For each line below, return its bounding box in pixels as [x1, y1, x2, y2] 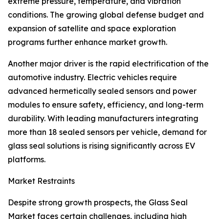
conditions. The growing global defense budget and [8, 10, 204, 20]
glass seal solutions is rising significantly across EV [8, 141, 195, 151]
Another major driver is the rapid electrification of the [8, 59, 209, 69]
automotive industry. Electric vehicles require [8, 72, 177, 83]
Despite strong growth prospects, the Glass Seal [8, 197, 188, 208]
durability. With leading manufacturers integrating [8, 113, 198, 124]
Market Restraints [8, 176, 75, 186]
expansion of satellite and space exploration [8, 23, 176, 34]
